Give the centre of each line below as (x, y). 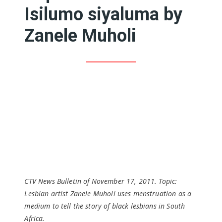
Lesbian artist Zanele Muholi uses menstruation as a (108, 193)
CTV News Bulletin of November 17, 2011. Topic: (101, 181)
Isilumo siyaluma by (104, 14)
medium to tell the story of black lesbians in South (105, 206)
